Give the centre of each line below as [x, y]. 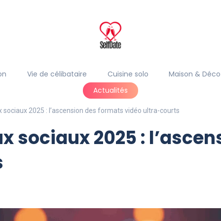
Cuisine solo [128, 74]
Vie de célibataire [57, 74]
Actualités [110, 90]
